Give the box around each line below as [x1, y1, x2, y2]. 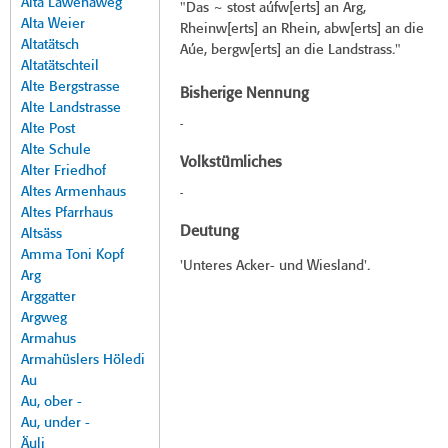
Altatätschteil [21, 59, 99, 74]
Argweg [21, 311, 67, 326]
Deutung [179, 224, 239, 241]
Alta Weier [21, 17, 85, 32]
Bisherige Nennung [179, 86, 309, 103]
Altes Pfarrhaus [21, 206, 113, 221]
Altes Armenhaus [21, 185, 126, 200]
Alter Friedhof [21, 164, 106, 179]
